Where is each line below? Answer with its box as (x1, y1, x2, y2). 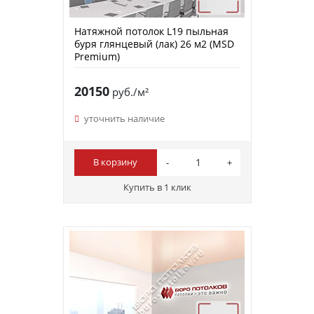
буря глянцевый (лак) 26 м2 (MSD (74, 36, 234, 50)
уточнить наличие (83, 111, 165, 125)
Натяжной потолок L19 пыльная (74, 24, 228, 38)
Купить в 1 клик (123, 180, 191, 193)
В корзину (93, 156, 138, 169)
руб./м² (109, 84, 149, 99)
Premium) (74, 49, 120, 63)
